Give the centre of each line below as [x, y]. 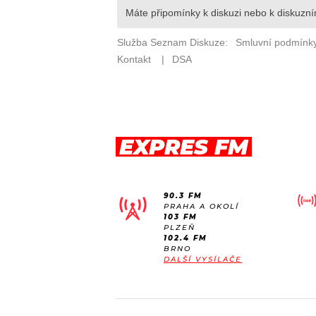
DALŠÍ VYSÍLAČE [203, 259]
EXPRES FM [184, 147]
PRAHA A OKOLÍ [201, 206]
